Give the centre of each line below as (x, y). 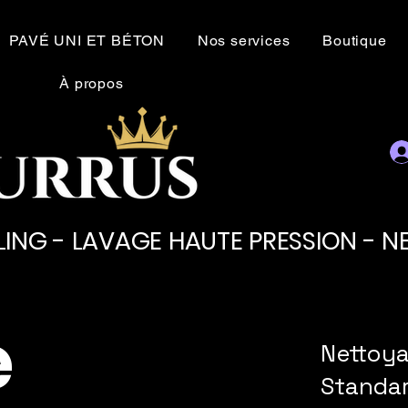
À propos (92, 83)
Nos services (244, 41)
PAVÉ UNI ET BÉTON (87, 41)
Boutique (355, 41)
